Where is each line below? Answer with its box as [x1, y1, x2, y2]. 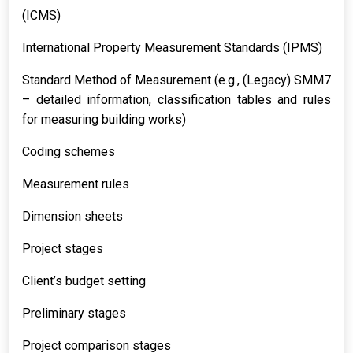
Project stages [22, 241, 103, 256]
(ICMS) [22, 8, 61, 23]
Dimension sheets [22, 209, 123, 224]
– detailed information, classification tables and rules [22, 92, 331, 107]
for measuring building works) [22, 112, 186, 127]
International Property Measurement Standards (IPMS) [22, 40, 322, 55]
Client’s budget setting [22, 273, 146, 288]
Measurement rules [22, 176, 129, 191]
